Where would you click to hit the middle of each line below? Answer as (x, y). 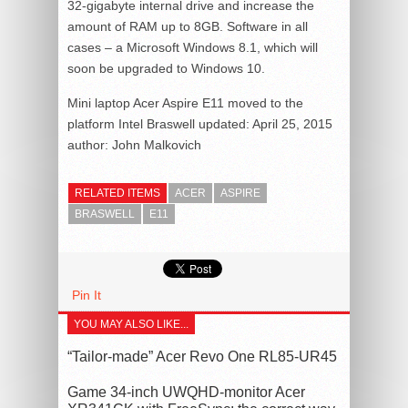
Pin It (87, 295)
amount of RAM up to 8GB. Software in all (188, 26)
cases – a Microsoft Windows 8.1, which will (193, 47)
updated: (224, 124)
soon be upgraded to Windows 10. (166, 68)
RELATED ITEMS (117, 193)
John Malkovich (157, 145)
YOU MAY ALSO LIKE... (131, 324)
